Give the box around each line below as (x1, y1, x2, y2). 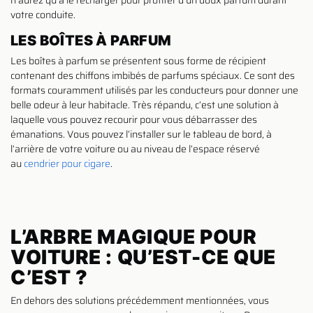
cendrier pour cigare (24, 155, 110, 171)
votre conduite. (10, 6, 75, 22)
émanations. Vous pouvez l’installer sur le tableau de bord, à (10, 126, 272, 142)
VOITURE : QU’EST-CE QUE (10, 245, 276, 269)
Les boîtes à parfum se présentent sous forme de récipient (10, 52, 266, 68)
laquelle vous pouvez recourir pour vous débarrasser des (10, 111, 257, 127)
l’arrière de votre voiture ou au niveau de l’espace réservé (10, 140, 260, 156)
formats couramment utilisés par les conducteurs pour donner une (10, 82, 298, 98)
